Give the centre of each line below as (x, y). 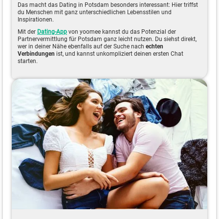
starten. (28, 61)
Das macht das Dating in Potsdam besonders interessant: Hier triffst (108, 5)
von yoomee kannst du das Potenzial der (121, 32)
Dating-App (52, 32)
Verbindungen (36, 54)
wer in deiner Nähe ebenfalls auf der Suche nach (82, 46)
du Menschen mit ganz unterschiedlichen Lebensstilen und (95, 12)
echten (154, 46)
